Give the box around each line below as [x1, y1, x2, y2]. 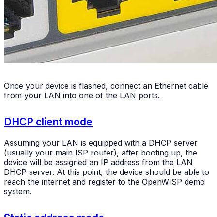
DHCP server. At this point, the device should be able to [4, 167, 209, 177]
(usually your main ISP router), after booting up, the [4, 147, 197, 157]
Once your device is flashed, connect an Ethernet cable [4, 80, 208, 91]
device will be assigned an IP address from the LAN [4, 157, 193, 167]
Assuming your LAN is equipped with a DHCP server [4, 138, 198, 148]
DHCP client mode [4, 115, 93, 128]
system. [4, 186, 31, 196]
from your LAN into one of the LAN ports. [4, 90, 160, 100]
